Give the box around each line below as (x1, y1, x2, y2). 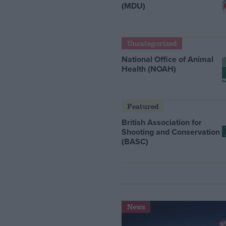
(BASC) (122, 136, 149, 148)
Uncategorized (127, 38, 177, 48)
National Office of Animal (122, 53, 214, 66)
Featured (127, 101, 159, 111)
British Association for (122, 117, 202, 129)
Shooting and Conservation (122, 126, 220, 138)
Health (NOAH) (122, 63, 177, 75)
